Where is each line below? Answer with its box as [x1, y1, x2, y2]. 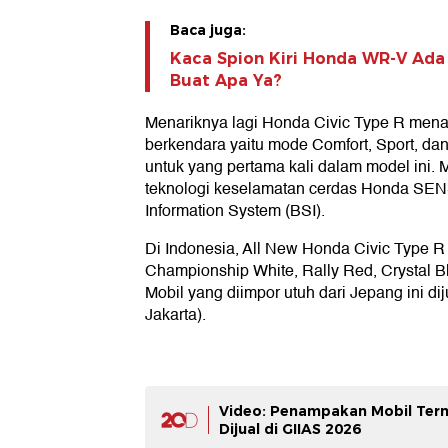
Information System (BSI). [145, 198, 325, 225]
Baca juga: [170, 21, 246, 40]
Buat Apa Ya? [170, 71, 282, 91]
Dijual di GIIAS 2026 [219, 420, 361, 439]
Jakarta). [145, 302, 206, 329]
